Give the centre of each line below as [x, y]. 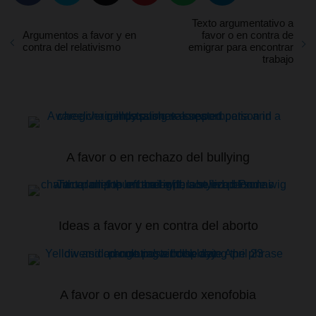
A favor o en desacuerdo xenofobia [158, 294]
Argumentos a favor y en [79, 35]
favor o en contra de [248, 35]
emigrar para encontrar [241, 47]
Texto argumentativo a [243, 23]
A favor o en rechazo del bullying [158, 157]
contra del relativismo [72, 47]
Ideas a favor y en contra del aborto [158, 226]
